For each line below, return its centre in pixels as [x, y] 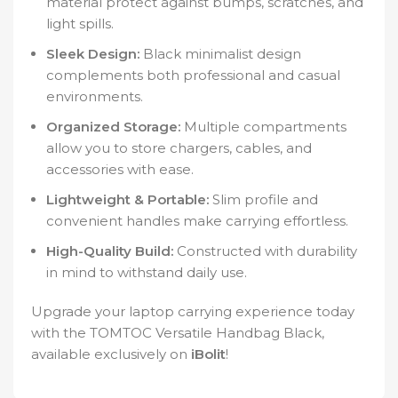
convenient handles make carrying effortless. [197, 221]
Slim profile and [263, 200]
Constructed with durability [265, 251]
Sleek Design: [93, 54]
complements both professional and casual [193, 76]
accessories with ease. [120, 170]
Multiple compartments [263, 127]
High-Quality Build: [110, 251]
